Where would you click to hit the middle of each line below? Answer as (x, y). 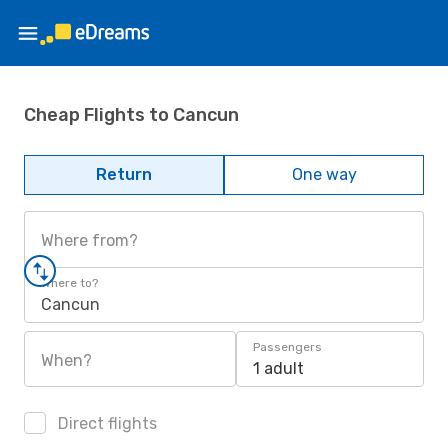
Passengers (287, 347)
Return (124, 174)
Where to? (69, 283)
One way (324, 174)
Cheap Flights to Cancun (131, 114)
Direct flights (105, 423)
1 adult (278, 368)
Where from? (89, 240)
